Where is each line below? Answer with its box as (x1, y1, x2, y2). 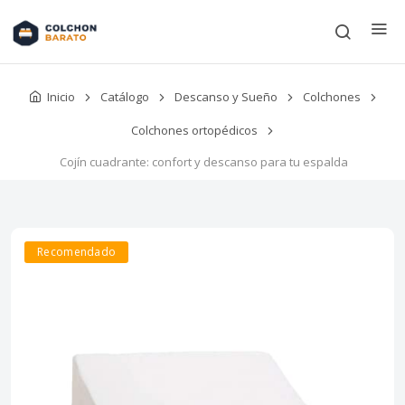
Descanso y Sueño (174, 89, 278, 106)
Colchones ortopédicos (131, 122, 258, 139)
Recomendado (37, 244, 117, 260)
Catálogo (99, 89, 149, 106)
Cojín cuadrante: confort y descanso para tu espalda (60, 154, 348, 171)
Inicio (46, 88, 75, 105)
